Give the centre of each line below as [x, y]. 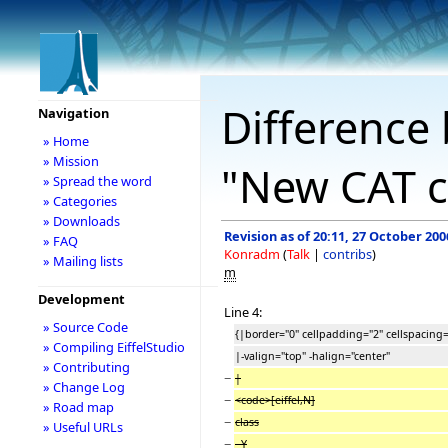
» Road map [78, 407]
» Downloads [81, 221]
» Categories [79, 201]
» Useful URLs [82, 427]
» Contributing [86, 367]
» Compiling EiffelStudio [113, 347]
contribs [347, 253]
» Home [65, 141]
